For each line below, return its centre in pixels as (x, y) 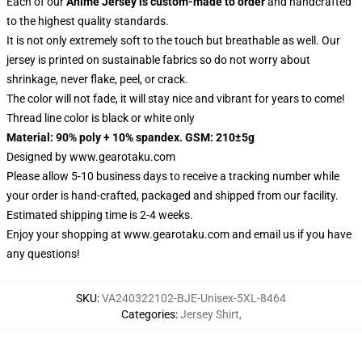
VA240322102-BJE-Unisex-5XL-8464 (194, 298)
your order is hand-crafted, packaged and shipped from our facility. (173, 196)
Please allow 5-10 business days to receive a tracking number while (173, 176)
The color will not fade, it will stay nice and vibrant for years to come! (176, 99)
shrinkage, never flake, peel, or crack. (97, 79)
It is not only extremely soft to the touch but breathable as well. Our (173, 40)
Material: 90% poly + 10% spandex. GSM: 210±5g (130, 137)
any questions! (43, 254)
